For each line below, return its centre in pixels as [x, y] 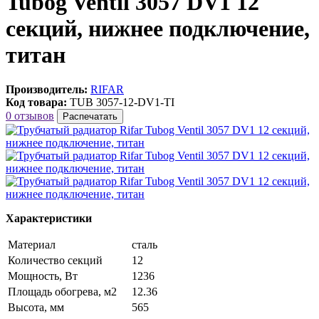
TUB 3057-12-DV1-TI [122, 103]
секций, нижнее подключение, [158, 28]
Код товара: [36, 103]
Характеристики [49, 219]
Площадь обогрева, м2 [62, 292]
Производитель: [47, 90]
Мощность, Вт [43, 276]
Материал [32, 245]
